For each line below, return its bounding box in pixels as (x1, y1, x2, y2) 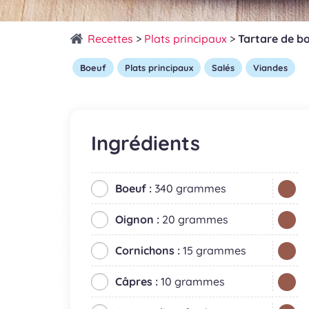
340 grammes (154, 181, 226, 195)
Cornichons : (115, 243, 183, 257)
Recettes (88, 32, 133, 46)
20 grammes (162, 212, 228, 226)
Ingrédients (91, 130, 200, 155)
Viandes (252, 61, 288, 73)
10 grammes (161, 275, 225, 288)
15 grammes (183, 243, 246, 257)
